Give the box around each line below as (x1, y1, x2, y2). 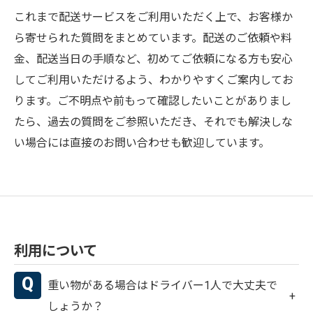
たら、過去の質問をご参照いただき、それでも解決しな (14, 115, 293, 129)
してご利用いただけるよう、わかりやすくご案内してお (14, 73, 293, 87)
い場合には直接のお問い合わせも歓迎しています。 (14, 136, 270, 150)
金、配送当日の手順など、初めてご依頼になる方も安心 (14, 52, 293, 66)
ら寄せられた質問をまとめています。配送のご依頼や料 (14, 31, 292, 45)
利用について (14, 242, 97, 259)
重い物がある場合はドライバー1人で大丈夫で (48, 279, 278, 292)
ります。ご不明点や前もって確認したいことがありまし (14, 94, 291, 108)
